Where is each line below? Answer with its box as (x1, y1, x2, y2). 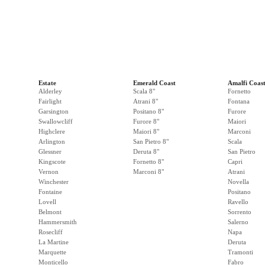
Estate (38, 79, 56, 86)
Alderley (38, 88, 62, 95)
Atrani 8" (133, 98, 158, 105)
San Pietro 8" (133, 138, 169, 145)
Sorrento (228, 208, 251, 215)
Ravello (228, 198, 248, 205)
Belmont (38, 208, 62, 215)
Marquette (38, 248, 66, 256)
